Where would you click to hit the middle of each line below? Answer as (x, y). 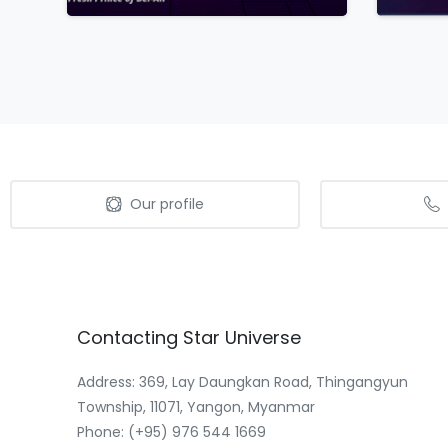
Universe (263, 338)
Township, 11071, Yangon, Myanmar (196, 407)
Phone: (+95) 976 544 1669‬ (171, 432)
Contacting (127, 338)
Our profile (167, 204)
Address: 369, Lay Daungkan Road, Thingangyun (242, 382)
